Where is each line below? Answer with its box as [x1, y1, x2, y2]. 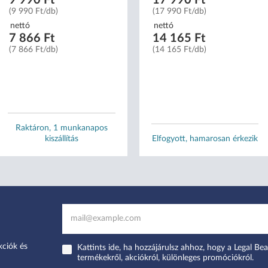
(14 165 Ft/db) [152, 45, 206, 54]
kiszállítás [44, 134, 78, 143]
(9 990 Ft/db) [8, 7, 58, 16]
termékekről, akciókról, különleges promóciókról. [77, 253, 254, 262]
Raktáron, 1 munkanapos [15, 123, 108, 132]
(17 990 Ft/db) [152, 7, 206, 16]
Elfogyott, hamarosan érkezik [152, 134, 258, 143]
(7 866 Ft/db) [8, 45, 58, 54]
